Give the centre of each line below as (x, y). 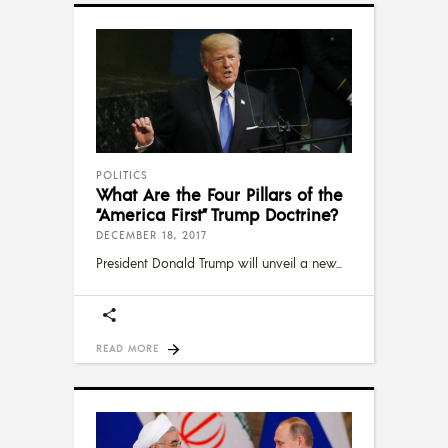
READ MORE (127, 347)
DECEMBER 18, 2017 (151, 234)
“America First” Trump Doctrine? (217, 213)
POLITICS (122, 174)
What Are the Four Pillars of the (219, 193)
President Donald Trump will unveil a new (216, 262)
